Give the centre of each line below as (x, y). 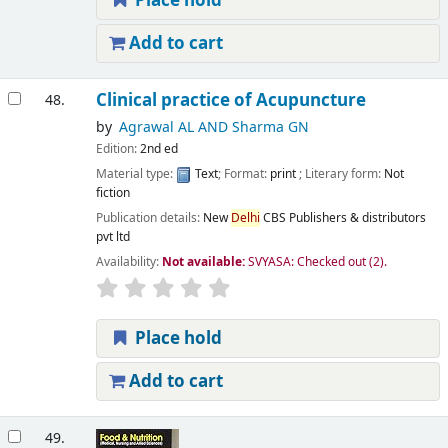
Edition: (117, 148)
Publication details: (149, 217)
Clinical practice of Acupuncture (230, 100)
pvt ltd (112, 236)
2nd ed (158, 148)
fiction (112, 192)
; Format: (243, 173)
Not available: (204, 262)
